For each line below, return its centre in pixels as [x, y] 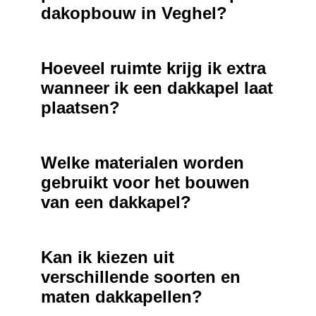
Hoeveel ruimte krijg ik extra [153, 68]
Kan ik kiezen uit [107, 257]
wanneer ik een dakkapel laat [157, 88]
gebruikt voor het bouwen [145, 183]
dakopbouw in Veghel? [134, 13]
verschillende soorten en [140, 277]
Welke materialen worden [142, 163]
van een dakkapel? [116, 202]
